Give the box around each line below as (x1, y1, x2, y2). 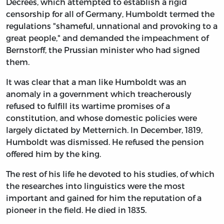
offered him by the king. (6, 148, 101, 158)
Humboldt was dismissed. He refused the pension (6, 136, 204, 146)
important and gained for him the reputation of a (6, 192, 201, 202)
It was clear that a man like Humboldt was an (6, 76, 186, 86)
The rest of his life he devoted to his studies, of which (6, 168, 214, 178)
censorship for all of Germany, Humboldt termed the (6, 8, 214, 18)
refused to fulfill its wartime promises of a (6, 100, 170, 110)
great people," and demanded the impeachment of (6, 32, 208, 42)
